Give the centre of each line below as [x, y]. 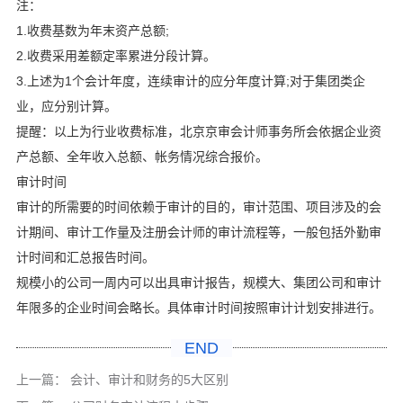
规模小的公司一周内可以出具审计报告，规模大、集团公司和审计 [198, 283]
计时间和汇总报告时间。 [85, 258]
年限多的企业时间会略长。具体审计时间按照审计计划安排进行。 [198, 308]
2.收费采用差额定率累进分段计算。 [116, 56]
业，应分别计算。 [66, 107]
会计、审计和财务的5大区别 [149, 380]
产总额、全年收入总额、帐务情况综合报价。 [142, 157]
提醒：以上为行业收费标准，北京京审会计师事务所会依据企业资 [198, 132]
